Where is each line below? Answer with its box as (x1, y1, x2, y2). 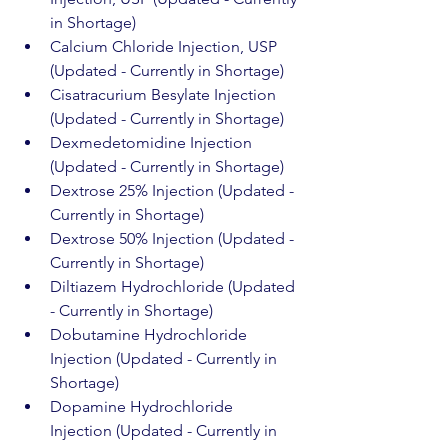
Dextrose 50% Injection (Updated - (50, 229, 298, 248)
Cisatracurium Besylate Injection (50, 85, 280, 104)
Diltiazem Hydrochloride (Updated (50, 277, 299, 296)
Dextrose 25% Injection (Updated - (50, 181, 298, 200)
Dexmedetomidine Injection (50, 133, 256, 152)
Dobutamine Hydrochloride (50, 325, 251, 344)
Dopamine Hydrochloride (50, 397, 237, 416)
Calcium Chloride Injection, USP (50, 37, 281, 56)
